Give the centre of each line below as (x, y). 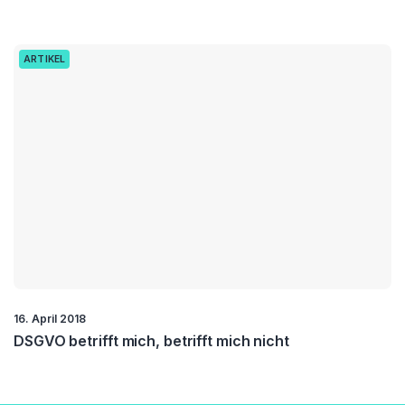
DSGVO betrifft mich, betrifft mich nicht (151, 341)
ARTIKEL (45, 59)
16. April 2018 (50, 319)
